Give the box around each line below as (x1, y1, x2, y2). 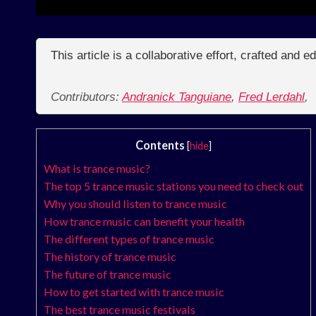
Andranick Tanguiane (122, 90, 231, 104)
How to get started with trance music (44, 285, 224, 299)
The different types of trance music (44, 232, 214, 246)
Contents (135, 138, 185, 152)
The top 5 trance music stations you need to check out (44, 179, 303, 193)
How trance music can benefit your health (44, 214, 245, 229)
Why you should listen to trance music (44, 197, 227, 211)
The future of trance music (44, 267, 171, 281)
